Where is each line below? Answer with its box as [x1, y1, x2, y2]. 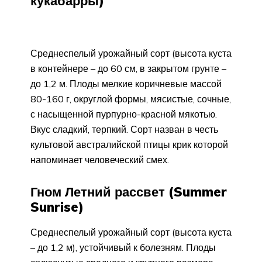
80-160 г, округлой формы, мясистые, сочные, [30, 92, 231, 105]
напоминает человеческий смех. [30, 153, 169, 166]
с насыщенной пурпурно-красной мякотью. [30, 108, 217, 120]
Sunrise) [30, 198, 84, 215]
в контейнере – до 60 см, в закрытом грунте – [30, 62, 226, 74]
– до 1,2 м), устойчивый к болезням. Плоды [30, 241, 216, 253]
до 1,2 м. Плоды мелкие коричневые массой [30, 77, 222, 89]
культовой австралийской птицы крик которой [30, 138, 228, 150]
